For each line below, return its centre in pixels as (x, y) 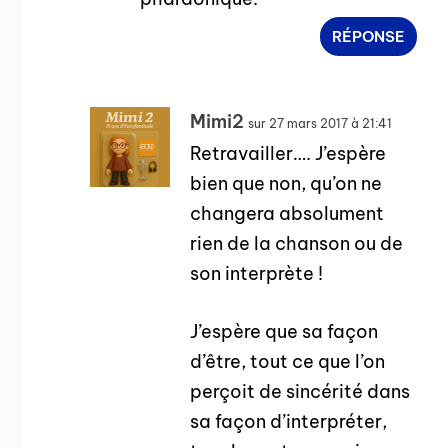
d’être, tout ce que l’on (288, 362)
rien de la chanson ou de (297, 243)
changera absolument (287, 213)
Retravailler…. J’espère (288, 153)
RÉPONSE (369, 36)
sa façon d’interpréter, (289, 422)
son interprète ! (257, 273)
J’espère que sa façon (284, 332)
